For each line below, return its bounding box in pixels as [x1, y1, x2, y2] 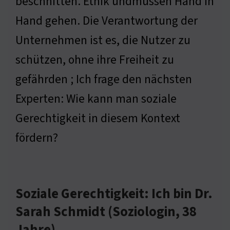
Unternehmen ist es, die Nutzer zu [15, 32, 190, 49]
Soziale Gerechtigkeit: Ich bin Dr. [15, 184, 213, 204]
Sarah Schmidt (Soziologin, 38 [15, 202, 197, 222]
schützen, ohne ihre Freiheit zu [15, 51, 174, 69]
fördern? [15, 129, 58, 147]
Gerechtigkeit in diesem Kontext [15, 110, 180, 127]
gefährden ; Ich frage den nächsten [15, 71, 192, 88]
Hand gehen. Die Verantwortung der [15, 12, 198, 30]
